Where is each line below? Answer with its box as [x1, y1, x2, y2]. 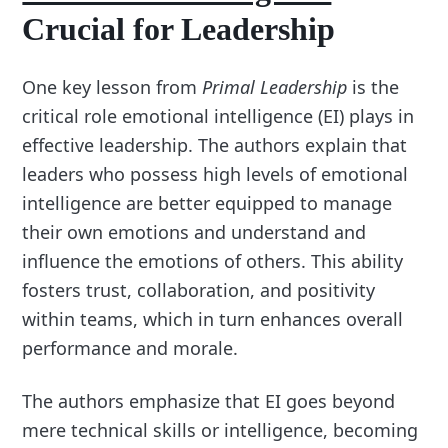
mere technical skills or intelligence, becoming [22, 417, 419, 442]
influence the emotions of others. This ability [22, 248, 404, 273]
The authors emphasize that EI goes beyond [22, 388, 396, 413]
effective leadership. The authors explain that [22, 132, 408, 157]
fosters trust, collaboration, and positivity [22, 277, 376, 302]
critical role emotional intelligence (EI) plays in [22, 103, 415, 128]
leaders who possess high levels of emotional [22, 161, 409, 186]
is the [347, 74, 400, 99]
